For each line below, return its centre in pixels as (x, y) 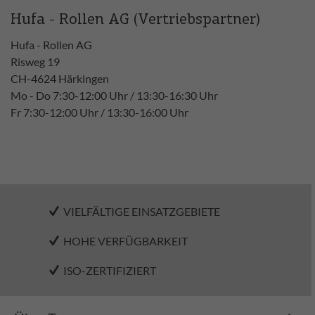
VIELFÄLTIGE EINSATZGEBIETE (140, 211)
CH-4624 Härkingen (60, 78)
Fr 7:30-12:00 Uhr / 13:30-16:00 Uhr (99, 112)
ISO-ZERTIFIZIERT (108, 270)
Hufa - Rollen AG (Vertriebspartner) (135, 20)
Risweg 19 (35, 61)
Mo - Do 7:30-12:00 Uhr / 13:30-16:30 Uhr (114, 95)
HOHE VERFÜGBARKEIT (124, 240)
